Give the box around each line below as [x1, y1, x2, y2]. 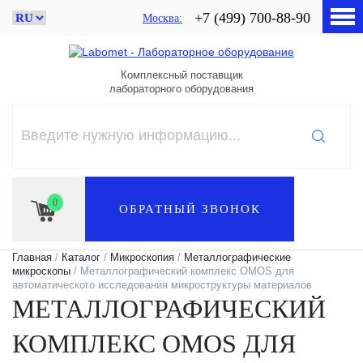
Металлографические [184, 250, 291, 263]
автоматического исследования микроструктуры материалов [12, 278, 312, 291]
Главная [12, 250, 52, 263]
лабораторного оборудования [109, 82, 254, 95]
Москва [143, 11, 179, 24]
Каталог [62, 250, 100, 263]
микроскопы [12, 264, 70, 277]
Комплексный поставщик [120, 68, 243, 81]
